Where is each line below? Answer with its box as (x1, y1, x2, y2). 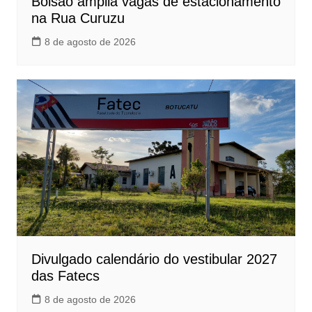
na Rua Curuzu (31, 10, 125, 26)
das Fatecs (31, 267, 100, 283)
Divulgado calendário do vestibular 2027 (31, 251, 277, 267)
